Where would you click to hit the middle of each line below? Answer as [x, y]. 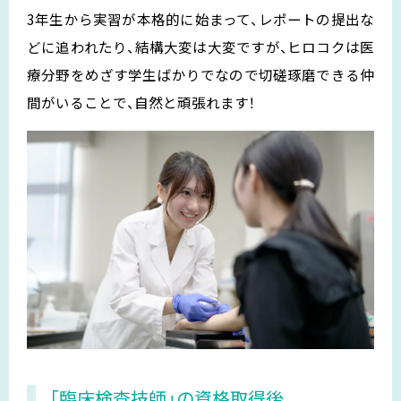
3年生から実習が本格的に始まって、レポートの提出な [200, 18]
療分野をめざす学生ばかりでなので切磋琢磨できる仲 [200, 74]
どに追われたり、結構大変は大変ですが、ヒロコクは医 [200, 46]
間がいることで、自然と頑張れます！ [141, 102]
